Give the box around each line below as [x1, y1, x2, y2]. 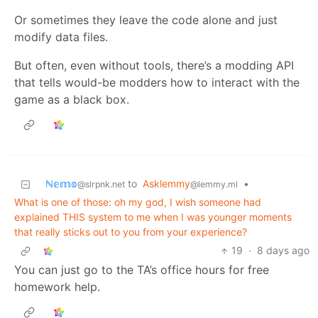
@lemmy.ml [190, 179, 238, 190]
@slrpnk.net [77, 179, 125, 190]
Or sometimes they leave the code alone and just [14, 13, 278, 28]
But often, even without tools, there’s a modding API [14, 58, 294, 73]
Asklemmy [143, 177, 190, 190]
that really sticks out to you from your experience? [14, 226, 247, 238]
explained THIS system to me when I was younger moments [14, 211, 292, 224]
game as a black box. [14, 92, 129, 107]
